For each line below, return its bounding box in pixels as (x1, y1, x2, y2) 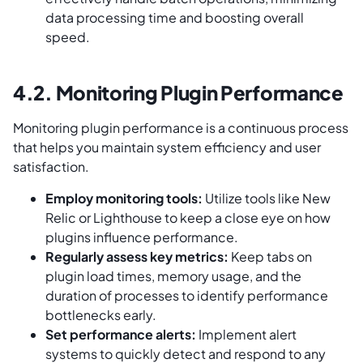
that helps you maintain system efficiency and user (13, 139, 321, 156)
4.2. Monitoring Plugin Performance (13, 80, 344, 105)
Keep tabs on (228, 247, 312, 265)
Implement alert (196, 325, 297, 343)
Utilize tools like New (203, 189, 331, 207)
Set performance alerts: (45, 325, 196, 343)
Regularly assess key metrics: (45, 247, 228, 265)
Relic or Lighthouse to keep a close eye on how (45, 208, 331, 226)
